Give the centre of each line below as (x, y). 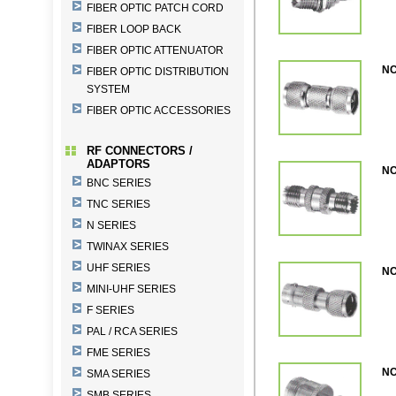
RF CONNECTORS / (140, 151)
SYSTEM (108, 89)
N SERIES (111, 225)
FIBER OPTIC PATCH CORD (155, 8)
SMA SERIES (118, 374)
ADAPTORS (118, 164)
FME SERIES (118, 353)
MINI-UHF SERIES (131, 289)
